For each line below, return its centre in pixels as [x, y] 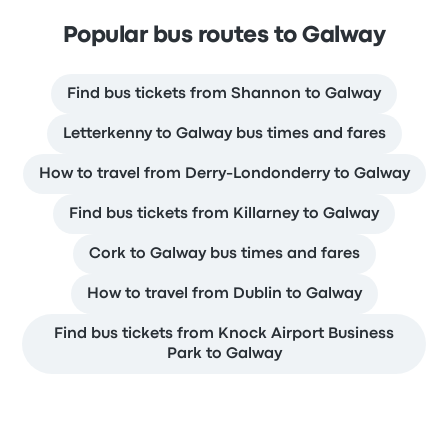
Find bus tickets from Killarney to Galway [224, 213]
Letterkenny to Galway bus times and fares [224, 133]
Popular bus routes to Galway [224, 35]
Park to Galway [224, 353]
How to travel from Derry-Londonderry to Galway [224, 173]
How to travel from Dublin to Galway [224, 293]
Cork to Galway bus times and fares [224, 253]
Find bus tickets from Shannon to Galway [224, 93]
